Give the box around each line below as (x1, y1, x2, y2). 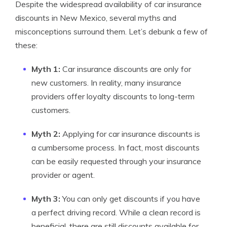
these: (15, 40, 37, 50)
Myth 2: (31, 129, 60, 139)
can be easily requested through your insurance (31, 156, 201, 166)
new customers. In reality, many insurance (31, 78, 181, 88)
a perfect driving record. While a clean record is (31, 207, 201, 217)
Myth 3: (31, 194, 60, 204)
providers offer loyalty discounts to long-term (31, 91, 195, 101)
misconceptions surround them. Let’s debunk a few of (15, 26, 208, 36)
